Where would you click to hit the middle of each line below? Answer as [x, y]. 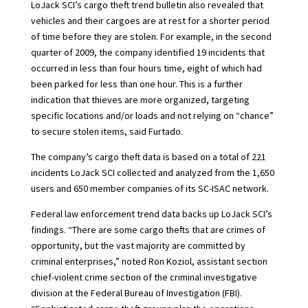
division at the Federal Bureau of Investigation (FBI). [136, 293]
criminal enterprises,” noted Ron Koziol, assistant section [149, 262]
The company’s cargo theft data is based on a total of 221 [148, 157]
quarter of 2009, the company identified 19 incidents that [147, 53]
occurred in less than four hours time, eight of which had [146, 68]
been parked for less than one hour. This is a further [136, 84]
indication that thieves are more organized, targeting [140, 100]
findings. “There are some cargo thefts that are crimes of [148, 230]
